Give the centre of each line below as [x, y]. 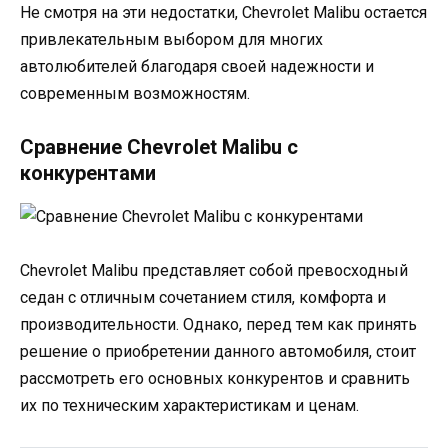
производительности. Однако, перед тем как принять [218, 325]
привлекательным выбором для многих [171, 39]
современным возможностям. [135, 93]
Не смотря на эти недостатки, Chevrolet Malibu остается [223, 12]
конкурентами [88, 172]
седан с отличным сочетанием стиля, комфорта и [203, 298]
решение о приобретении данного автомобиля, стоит [218, 352]
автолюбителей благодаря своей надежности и [197, 66]
